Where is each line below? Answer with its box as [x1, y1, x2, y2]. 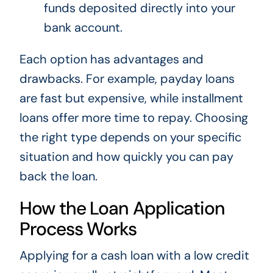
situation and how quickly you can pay [19, 149, 233, 165]
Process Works [19, 217, 136, 241]
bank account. [43, 19, 122, 36]
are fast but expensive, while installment [19, 90, 243, 107]
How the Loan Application [19, 196, 225, 221]
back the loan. [19, 168, 97, 185]
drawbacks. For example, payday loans [19, 71, 235, 87]
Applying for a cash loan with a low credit [19, 247, 249, 264]
